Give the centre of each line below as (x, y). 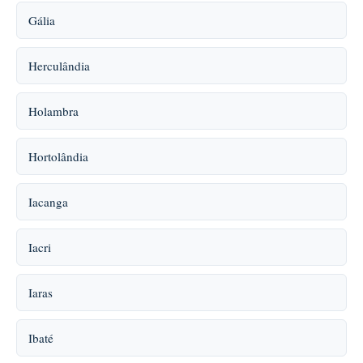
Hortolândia (58, 156)
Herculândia (59, 66)
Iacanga (48, 202)
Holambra (53, 111)
